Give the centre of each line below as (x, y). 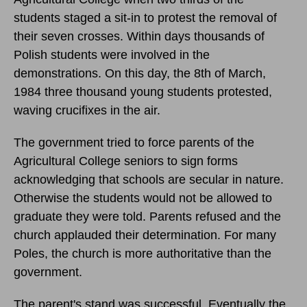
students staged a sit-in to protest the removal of (145, 17)
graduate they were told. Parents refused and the (147, 216)
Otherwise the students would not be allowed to (143, 198)
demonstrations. (59, 73)
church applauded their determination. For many (145, 235)
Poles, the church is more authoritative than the (143, 253)
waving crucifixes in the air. (87, 110)
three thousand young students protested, (157, 91)
